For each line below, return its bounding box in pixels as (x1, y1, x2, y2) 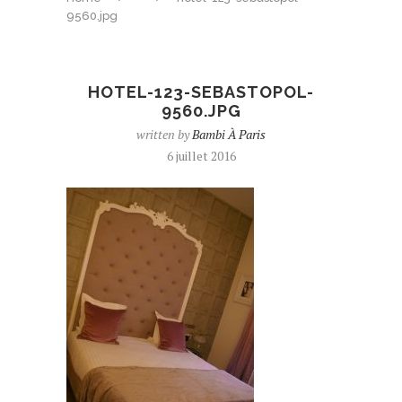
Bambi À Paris (192, 126, 266, 143)
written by (136, 126, 192, 143)
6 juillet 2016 (166, 147, 236, 164)
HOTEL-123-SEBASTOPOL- (88, 83, 314, 101)
